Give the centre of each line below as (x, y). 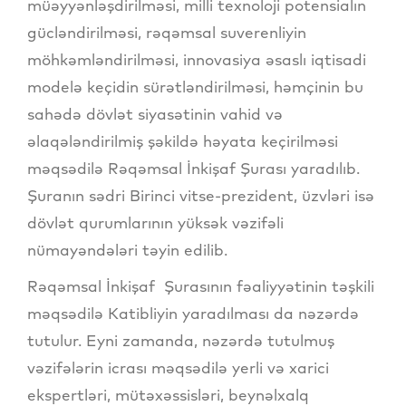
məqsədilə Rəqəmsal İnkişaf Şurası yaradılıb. (193, 169)
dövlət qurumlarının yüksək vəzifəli (155, 223)
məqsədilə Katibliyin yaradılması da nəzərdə (193, 314)
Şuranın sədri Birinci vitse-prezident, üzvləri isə (201, 196)
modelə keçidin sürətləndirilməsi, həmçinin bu (195, 87)
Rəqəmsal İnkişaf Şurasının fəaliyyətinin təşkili (201, 286)
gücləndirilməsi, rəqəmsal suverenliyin (167, 33)
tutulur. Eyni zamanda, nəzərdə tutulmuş (181, 341)
